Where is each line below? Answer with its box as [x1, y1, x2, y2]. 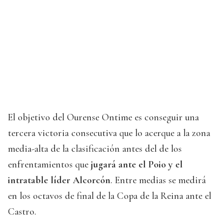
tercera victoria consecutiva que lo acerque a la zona [8, 127, 210, 139]
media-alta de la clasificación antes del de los [8, 143, 182, 155]
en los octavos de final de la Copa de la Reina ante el [8, 190, 211, 202]
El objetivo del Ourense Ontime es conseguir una [8, 111, 199, 124]
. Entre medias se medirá [110, 174, 206, 187]
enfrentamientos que [8, 159, 91, 171]
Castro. [8, 206, 36, 218]
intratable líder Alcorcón [8, 174, 110, 187]
